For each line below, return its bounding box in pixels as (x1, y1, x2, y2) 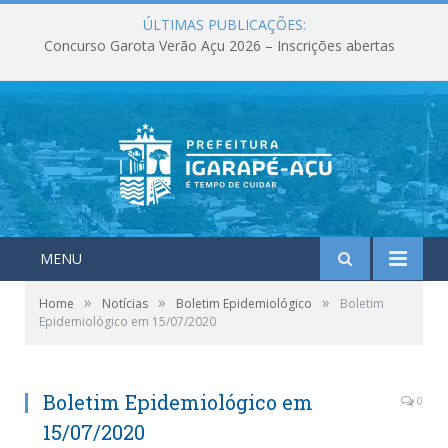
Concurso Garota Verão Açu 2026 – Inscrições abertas (43, 36, 395, 56)
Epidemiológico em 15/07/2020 (39, 313, 216, 330)
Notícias (102, 295, 148, 312)
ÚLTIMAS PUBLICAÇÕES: (142, 15, 306, 34)
